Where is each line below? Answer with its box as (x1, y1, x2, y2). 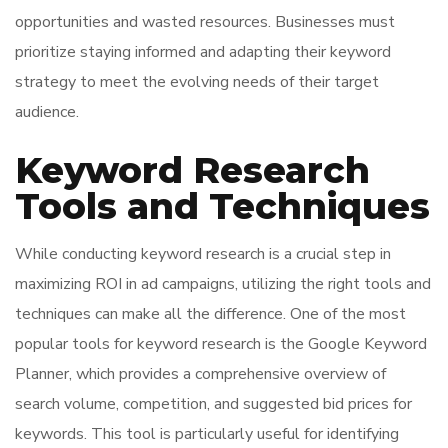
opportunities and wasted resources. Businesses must (15, 11, 395, 33)
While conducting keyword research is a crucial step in (15, 243, 391, 265)
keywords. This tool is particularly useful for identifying (15, 423, 399, 445)
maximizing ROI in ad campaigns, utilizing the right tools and (15, 273, 431, 295)
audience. (15, 101, 79, 123)
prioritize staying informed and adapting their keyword (15, 41, 391, 63)
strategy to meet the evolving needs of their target (15, 71, 379, 93)
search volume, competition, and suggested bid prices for (15, 393, 412, 415)
